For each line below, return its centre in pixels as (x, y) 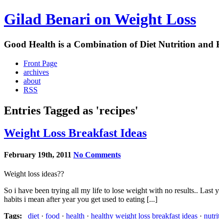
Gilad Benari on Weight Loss (100, 19)
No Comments (97, 154)
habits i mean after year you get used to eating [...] (81, 199)
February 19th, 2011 (38, 154)
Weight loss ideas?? (34, 174)
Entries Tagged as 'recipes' (71, 110)
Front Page (40, 63)
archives (36, 72)
